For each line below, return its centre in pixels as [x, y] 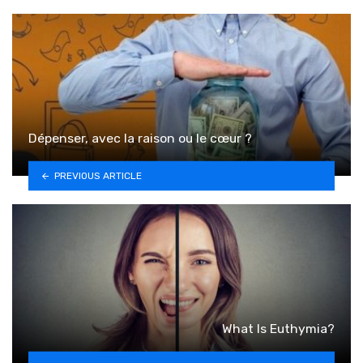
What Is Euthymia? [278, 329]
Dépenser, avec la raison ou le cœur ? [140, 139]
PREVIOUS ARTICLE [98, 175]
